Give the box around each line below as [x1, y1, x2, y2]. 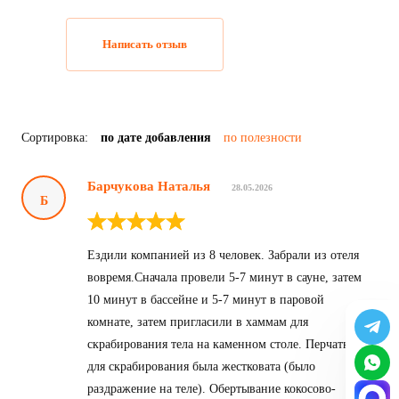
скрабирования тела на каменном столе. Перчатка [87, 338, 354, 352]
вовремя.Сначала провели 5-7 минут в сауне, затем [87, 271, 362, 285]
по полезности [224, 131, 302, 145]
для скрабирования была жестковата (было [87, 360, 315, 374]
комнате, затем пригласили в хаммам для [87, 315, 308, 330]
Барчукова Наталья [87, 179, 210, 194]
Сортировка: [21, 131, 92, 145]
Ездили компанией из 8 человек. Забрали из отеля [87, 248, 359, 263]
